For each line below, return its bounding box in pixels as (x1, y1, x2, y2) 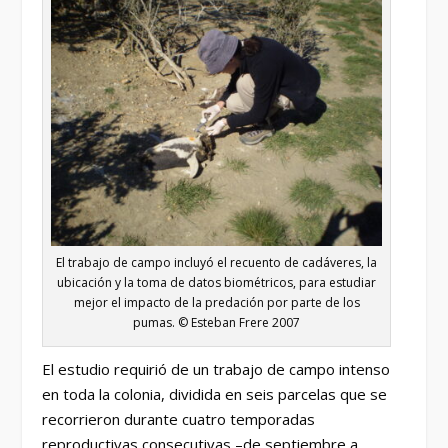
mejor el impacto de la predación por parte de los (73, 293, 360, 311)
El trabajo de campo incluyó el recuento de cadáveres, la (56, 253, 378, 271)
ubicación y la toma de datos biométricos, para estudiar (57, 273, 377, 291)
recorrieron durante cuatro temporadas (42, 408, 316, 429)
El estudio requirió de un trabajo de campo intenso (42, 358, 391, 379)
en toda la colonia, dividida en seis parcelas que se (42, 383, 388, 404)
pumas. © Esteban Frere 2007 (133, 313, 301, 331)
